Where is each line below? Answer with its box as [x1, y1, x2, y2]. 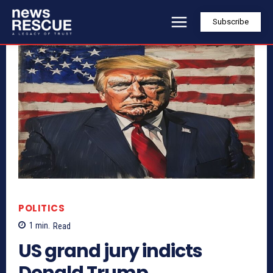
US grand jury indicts [18, 238, 202, 264]
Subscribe [213, 17, 249, 27]
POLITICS [18, 202, 65, 215]
